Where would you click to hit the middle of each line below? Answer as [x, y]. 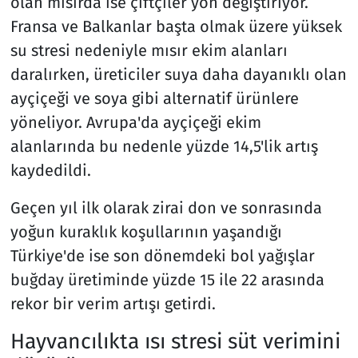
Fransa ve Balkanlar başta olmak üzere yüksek [176, 27]
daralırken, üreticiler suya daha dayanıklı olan [178, 75]
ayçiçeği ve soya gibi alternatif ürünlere [154, 99]
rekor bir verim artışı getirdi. [113, 304]
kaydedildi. [50, 171]
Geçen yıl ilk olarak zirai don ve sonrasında [166, 208]
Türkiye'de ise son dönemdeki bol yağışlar [162, 256]
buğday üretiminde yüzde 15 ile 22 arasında [167, 280]
